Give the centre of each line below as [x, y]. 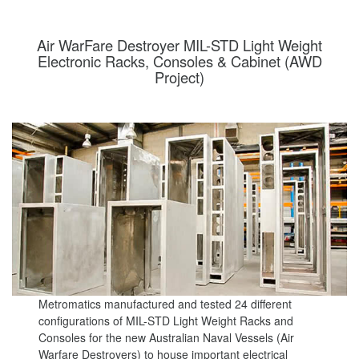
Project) [179, 77]
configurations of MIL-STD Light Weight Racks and [166, 320]
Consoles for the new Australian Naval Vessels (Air [167, 337]
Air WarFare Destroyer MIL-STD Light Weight [179, 45]
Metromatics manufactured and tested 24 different [165, 303]
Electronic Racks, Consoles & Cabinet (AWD [179, 61]
